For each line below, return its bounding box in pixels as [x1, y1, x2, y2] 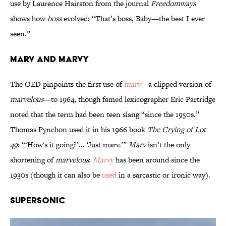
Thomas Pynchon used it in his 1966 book [10, 124, 147, 135]
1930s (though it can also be [10, 169, 102, 181]
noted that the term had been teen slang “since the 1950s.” [10, 109, 199, 120]
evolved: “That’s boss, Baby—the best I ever [64, 13, 205, 24]
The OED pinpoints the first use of [10, 79, 124, 90]
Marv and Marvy [10, 53, 89, 65]
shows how [10, 13, 47, 24]
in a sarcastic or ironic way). [117, 169, 210, 181]
